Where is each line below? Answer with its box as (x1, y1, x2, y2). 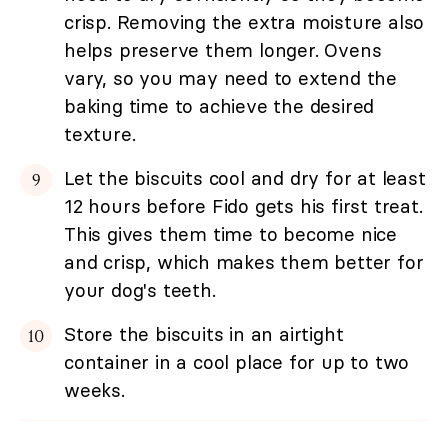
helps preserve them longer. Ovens (64, 38, 382, 63)
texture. (64, 122, 136, 147)
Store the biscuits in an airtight (64, 322, 344, 347)
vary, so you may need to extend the (64, 66, 397, 91)
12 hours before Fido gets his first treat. (64, 194, 423, 219)
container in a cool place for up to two (64, 350, 410, 375)
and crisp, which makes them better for (64, 250, 424, 275)
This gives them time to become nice (64, 222, 397, 247)
